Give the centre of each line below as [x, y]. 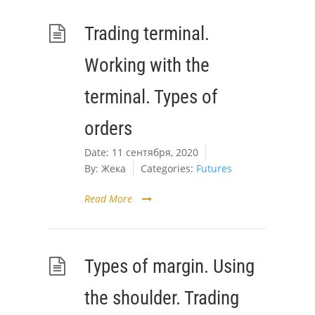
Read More [108, 199]
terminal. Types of [151, 97]
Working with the [147, 65]
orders [108, 128]
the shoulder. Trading [162, 298]
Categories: [168, 168]
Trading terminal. [147, 33]
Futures [214, 168]
